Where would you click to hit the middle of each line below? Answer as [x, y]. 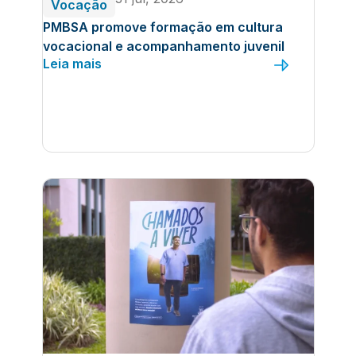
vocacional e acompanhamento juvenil [163, 46]
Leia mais [72, 63]
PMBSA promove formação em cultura [163, 27]
